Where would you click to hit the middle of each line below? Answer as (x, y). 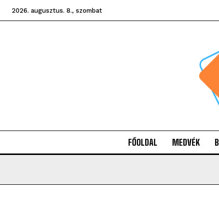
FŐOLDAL (143, 142)
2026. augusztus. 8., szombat (57, 11)
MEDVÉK (186, 142)
